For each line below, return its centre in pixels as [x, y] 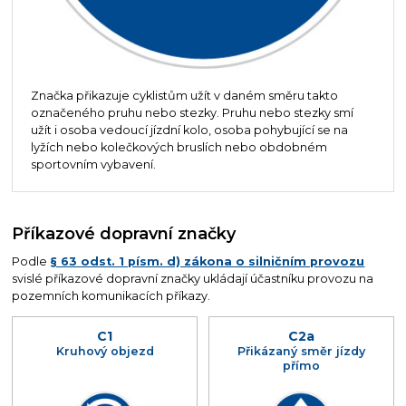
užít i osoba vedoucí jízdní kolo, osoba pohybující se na [189, 130]
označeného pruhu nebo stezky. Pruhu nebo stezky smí [192, 113]
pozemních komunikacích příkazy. [111, 296]
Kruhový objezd [105, 351]
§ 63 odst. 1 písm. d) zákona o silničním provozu [208, 262]
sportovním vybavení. [93, 165]
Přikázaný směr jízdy [301, 351]
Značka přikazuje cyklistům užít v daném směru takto [184, 96]
